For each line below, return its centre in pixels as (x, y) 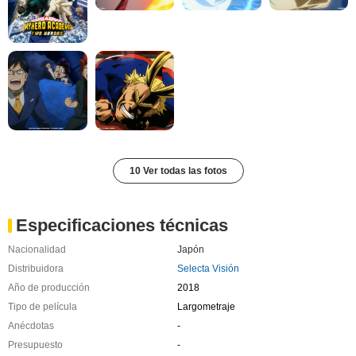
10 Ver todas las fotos (178, 170)
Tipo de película (43, 306)
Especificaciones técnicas (122, 225)
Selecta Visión (208, 268)
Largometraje (206, 306)
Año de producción (49, 287)
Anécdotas (31, 325)
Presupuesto (35, 344)
